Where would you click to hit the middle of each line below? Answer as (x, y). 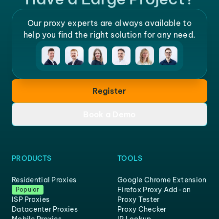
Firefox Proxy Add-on (154, 190)
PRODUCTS (32, 158)
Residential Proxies (44, 180)
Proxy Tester (139, 199)
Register (109, 91)
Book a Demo (109, 114)
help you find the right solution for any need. (109, 35)
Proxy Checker (142, 209)
